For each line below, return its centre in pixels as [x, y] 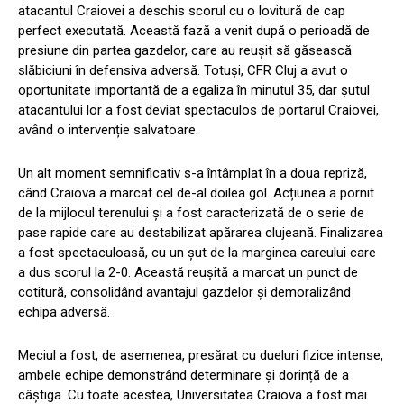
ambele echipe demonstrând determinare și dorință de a [184, 376]
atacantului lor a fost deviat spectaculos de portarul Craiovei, [198, 110]
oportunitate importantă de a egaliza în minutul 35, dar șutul [194, 91]
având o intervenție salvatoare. [108, 130]
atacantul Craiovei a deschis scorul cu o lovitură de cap [182, 11]
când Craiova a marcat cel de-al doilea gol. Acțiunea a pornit [196, 193]
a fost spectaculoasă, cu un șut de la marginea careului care [197, 253]
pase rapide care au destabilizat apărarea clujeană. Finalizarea [201, 233]
